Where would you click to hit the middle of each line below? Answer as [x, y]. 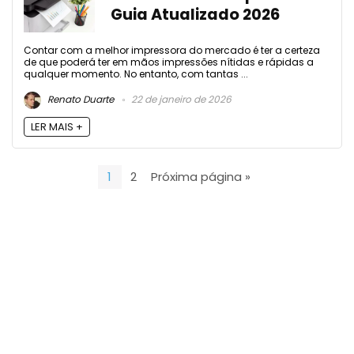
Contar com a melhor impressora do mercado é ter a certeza [172, 50]
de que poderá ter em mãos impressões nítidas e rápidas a [169, 62]
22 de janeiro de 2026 [180, 99]
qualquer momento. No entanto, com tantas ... [136, 73]
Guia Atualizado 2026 [195, 14]
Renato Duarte [79, 99]
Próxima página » [201, 177]
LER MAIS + [57, 126]
